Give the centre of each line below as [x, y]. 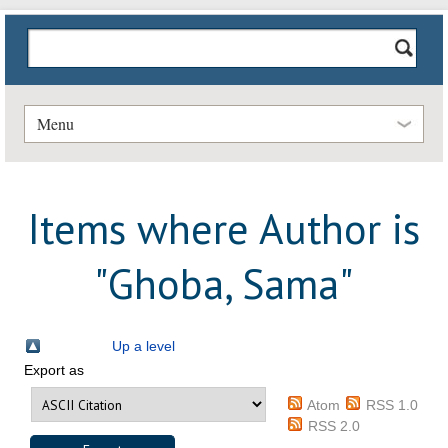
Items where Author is [223, 228]
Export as [54, 370]
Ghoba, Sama [224, 283]
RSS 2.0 [334, 426]
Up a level [144, 345]
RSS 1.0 [392, 405]
